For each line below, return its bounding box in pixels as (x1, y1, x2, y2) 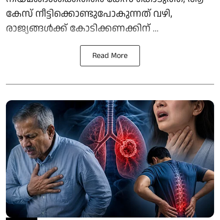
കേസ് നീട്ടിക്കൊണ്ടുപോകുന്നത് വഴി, (6, 7, 172, 21)
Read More (92, 50, 128, 62)
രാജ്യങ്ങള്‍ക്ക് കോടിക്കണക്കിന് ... (6, 22, 159, 36)
